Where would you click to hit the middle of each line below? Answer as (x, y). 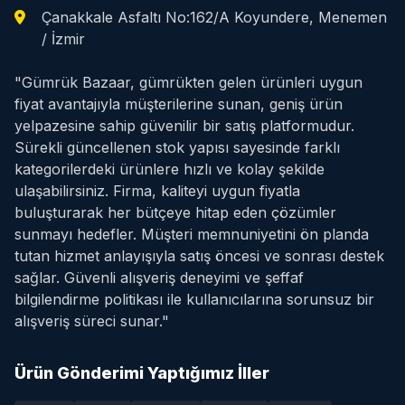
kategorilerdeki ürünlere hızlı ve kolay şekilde (170, 169)
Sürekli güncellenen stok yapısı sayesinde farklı (177, 147)
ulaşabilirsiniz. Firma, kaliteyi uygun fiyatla (157, 191)
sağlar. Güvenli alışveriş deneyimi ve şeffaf (159, 278)
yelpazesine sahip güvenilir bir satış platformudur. (184, 126)
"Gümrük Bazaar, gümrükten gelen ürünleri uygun (188, 82)
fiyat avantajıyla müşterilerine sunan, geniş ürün (179, 104)
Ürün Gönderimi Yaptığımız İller (142, 373)
